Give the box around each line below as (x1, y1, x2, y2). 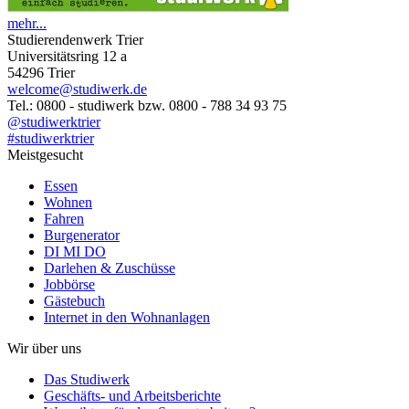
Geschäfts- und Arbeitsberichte (44, 387, 221, 404)
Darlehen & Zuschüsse (44, 259, 175, 276)
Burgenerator (44, 226, 120, 243)
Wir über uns (7, 340, 81, 356)
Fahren (44, 210, 84, 226)
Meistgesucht (7, 146, 83, 163)
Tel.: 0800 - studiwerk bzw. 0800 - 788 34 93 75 (7, 97, 287, 113)
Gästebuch (44, 292, 105, 309)
